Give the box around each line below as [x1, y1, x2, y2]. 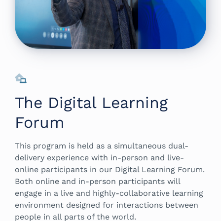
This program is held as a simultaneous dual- [15, 141, 188, 151]
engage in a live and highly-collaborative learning [15, 188, 203, 198]
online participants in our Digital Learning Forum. [15, 165, 205, 175]
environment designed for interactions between [15, 200, 198, 210]
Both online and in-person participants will [15, 177, 180, 186]
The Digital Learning [15, 93, 168, 112]
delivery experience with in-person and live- [15, 153, 184, 163]
